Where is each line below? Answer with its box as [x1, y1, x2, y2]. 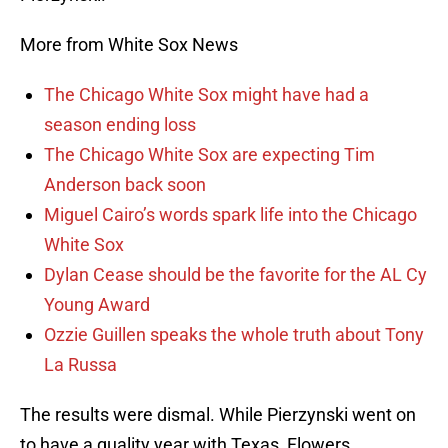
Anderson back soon [44, 174, 206, 196]
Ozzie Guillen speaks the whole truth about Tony [44, 324, 424, 346]
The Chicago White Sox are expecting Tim [44, 144, 375, 166]
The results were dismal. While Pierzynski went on [20, 404, 416, 426]
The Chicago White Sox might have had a [44, 84, 369, 106]
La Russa [44, 354, 117, 376]
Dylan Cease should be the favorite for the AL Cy [44, 264, 427, 286]
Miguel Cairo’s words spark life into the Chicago [44, 204, 417, 226]
